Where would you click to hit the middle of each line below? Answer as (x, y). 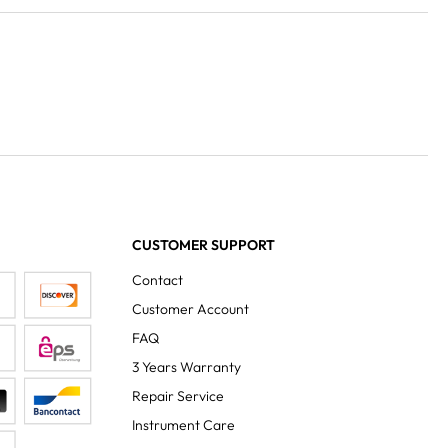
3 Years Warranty (186, 367)
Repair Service (178, 396)
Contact (157, 280)
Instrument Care (183, 425)
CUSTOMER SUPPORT (203, 245)
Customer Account (190, 309)
